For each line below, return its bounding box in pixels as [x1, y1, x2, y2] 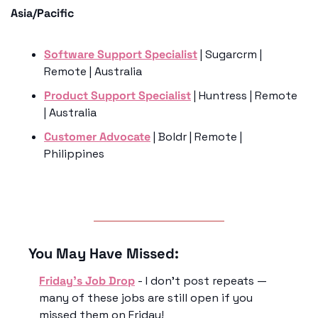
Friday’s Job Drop [39, 273, 135, 289]
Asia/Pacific [11, 6, 74, 21]
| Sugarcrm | [197, 47, 262, 62]
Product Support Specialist [44, 88, 191, 104]
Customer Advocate [44, 129, 150, 145]
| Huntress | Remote [191, 88, 297, 104]
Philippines [44, 146, 104, 162]
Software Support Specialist [44, 47, 197, 62]
